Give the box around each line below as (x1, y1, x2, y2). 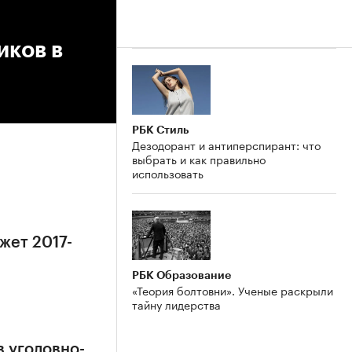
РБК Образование (132, 269, 231, 280)
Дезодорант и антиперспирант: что (132, 135, 321, 153)
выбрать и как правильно (132, 149, 266, 167)
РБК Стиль (132, 123, 189, 135)
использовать (132, 163, 203, 181)
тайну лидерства (132, 295, 221, 313)
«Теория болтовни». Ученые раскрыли (132, 280, 333, 299)
